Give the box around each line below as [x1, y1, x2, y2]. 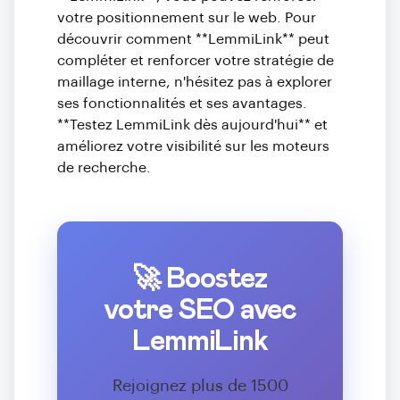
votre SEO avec [103, 296, 297, 325]
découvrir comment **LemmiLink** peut [57, 32, 329, 46]
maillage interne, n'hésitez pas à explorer [57, 75, 332, 89]
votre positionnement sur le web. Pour [57, 11, 316, 25]
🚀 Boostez [132, 265, 268, 294]
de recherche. [57, 161, 151, 175]
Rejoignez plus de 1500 [112, 379, 288, 394]
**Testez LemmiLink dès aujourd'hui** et [57, 118, 328, 132]
